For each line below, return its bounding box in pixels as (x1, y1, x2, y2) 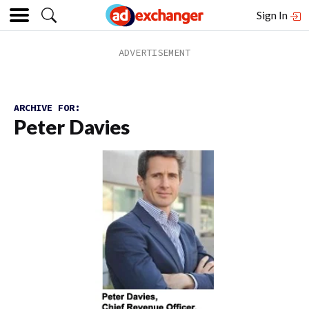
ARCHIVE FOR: (14, 101, 80, 114)
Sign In (257, 8, 290, 21)
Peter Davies (14, 115, 130, 139)
